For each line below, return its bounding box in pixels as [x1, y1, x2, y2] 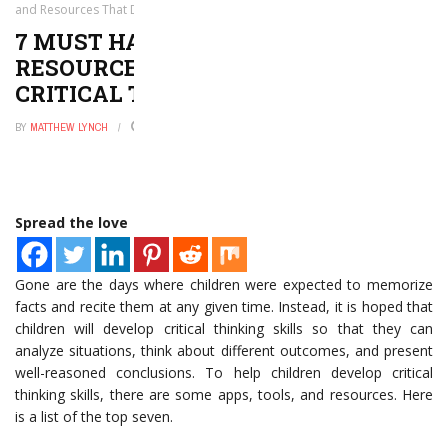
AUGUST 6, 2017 [151, 120, 223, 134]
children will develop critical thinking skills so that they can [15, 319, 433, 338]
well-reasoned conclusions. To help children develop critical [15, 363, 433, 382]
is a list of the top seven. [15, 407, 173, 426]
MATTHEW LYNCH [30, 120, 108, 134]
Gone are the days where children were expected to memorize [15, 275, 433, 294]
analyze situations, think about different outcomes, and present [15, 341, 433, 360]
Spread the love [15, 213, 128, 232]
